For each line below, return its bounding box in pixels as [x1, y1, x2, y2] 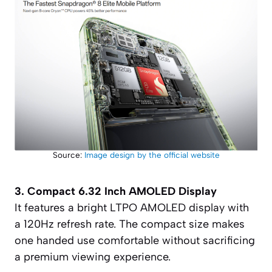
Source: [52, 150, 84, 160]
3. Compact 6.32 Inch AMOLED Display [15, 184, 217, 198]
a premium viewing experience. [15, 250, 171, 263]
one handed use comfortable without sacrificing [15, 233, 255, 247]
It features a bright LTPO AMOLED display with [15, 200, 249, 214]
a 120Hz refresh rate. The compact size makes [15, 217, 245, 231]
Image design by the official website [84, 150, 220, 160]
